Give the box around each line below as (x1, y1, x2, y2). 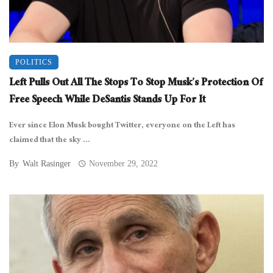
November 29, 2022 (89, 158, 158, 168)
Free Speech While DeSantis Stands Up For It (9, 90, 205, 111)
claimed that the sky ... (9, 132, 90, 149)
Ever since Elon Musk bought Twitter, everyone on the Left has (9, 118, 235, 134)
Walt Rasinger (23, 158, 71, 168)
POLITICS (15, 57, 52, 66)
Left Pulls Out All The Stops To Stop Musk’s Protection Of (9, 73, 263, 94)
